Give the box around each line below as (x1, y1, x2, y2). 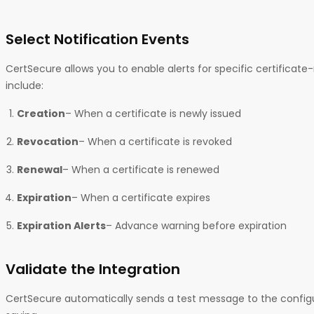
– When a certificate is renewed (62, 162, 219, 177)
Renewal (17, 162, 62, 177)
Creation (17, 106, 65, 121)
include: (6, 78, 43, 93)
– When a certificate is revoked (78, 134, 232, 149)
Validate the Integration (6, 259, 180, 279)
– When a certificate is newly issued (65, 106, 241, 121)
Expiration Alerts (17, 218, 106, 233)
